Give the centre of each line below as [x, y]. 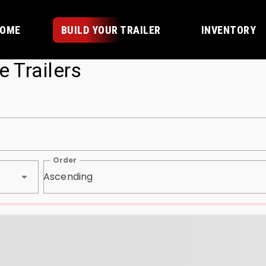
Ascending [68, 177]
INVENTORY [228, 30]
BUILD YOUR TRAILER [111, 30]
